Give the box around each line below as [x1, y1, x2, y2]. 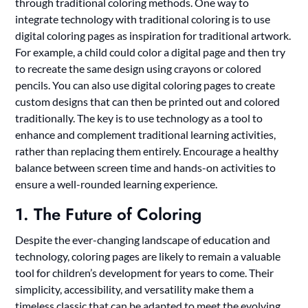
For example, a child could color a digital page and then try [15, 45, 286, 58]
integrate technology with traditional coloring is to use [15, 12, 271, 25]
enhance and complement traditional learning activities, [15, 127, 276, 141]
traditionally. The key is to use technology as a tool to [15, 111, 263, 124]
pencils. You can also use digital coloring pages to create [15, 78, 276, 91]
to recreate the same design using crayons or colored [15, 61, 262, 75]
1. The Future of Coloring [15, 201, 202, 226]
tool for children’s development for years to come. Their [15, 265, 274, 279]
